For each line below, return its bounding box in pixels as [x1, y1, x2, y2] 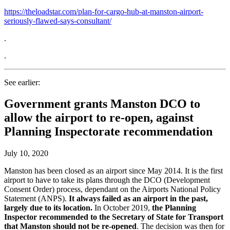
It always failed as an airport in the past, [69, 194, 208, 203]
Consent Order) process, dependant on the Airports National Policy [4, 185, 221, 194]
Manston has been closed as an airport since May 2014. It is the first [4, 166, 223, 176]
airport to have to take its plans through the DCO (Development [4, 176, 210, 185]
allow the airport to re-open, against [4, 111, 194, 125]
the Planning [152, 203, 196, 213]
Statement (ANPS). [4, 194, 69, 203]
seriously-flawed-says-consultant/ [4, 16, 111, 25]
